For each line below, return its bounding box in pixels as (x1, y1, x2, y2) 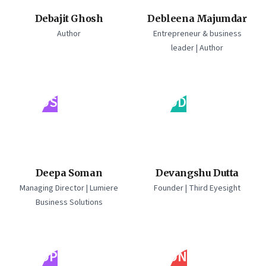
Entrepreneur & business (153, 28, 242, 40)
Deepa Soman (35, 167, 103, 179)
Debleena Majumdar (147, 12, 247, 24)
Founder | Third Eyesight (154, 182, 240, 194)
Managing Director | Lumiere (20, 182, 118, 194)
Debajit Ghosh (34, 12, 103, 24)
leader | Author (171, 42, 223, 54)
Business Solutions (35, 197, 103, 208)
